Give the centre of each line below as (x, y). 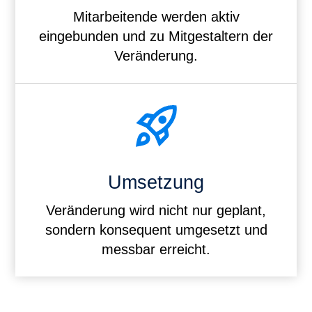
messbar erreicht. (156, 249)
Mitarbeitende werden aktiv (156, 17)
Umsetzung (156, 182)
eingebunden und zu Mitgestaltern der (156, 37)
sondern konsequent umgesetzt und (156, 229)
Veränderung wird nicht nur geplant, (156, 210)
